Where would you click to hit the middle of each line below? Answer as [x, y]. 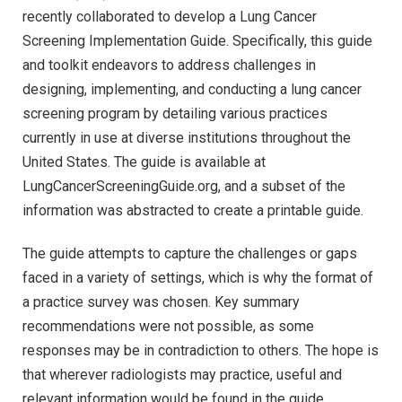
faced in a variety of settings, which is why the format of [198, 277]
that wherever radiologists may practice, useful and [182, 374]
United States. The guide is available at [144, 162]
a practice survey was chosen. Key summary [161, 301]
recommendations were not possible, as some [168, 326]
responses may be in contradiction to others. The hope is [201, 350]
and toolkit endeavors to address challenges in [169, 66]
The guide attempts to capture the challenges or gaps [190, 253]
